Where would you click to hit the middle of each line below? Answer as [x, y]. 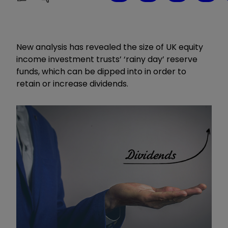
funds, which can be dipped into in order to [101, 71]
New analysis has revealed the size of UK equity [110, 47]
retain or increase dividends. [72, 83]
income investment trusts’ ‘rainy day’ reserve [107, 59]
